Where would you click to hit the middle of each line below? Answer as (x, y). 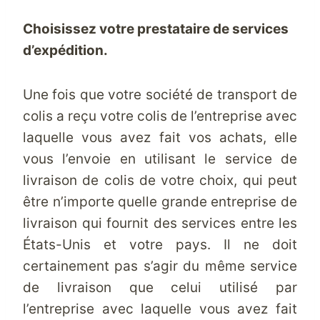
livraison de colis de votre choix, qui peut (160, 180)
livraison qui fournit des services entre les (160, 223)
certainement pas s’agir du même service (160, 266)
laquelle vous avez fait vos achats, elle (160, 137)
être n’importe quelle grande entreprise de (160, 202)
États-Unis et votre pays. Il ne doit (160, 245)
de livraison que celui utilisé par (160, 287)
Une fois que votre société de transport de (160, 95)
